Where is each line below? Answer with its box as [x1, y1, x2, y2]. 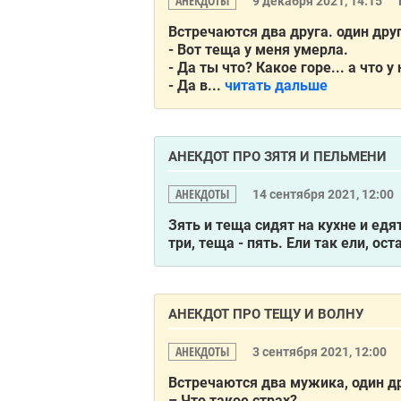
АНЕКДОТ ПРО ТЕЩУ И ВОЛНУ [168, 306, 363, 322]
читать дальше [225, 77, 328, 94]
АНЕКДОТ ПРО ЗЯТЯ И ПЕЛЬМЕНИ [168, 149, 387, 165]
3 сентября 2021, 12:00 [252, 345, 389, 359]
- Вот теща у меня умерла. [168, 41, 348, 58]
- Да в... [168, 77, 221, 94]
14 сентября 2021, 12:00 [252, 187, 397, 201]
